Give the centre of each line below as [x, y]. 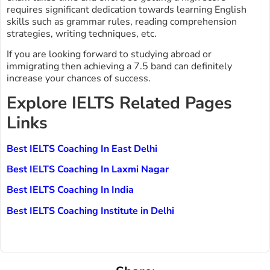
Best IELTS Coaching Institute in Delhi [90, 211]
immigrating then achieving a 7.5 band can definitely [119, 67]
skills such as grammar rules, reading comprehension [122, 21]
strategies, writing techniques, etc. [82, 33]
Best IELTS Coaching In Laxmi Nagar [88, 170]
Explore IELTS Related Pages [119, 103]
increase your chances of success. [79, 79]
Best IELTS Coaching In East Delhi [82, 149]
